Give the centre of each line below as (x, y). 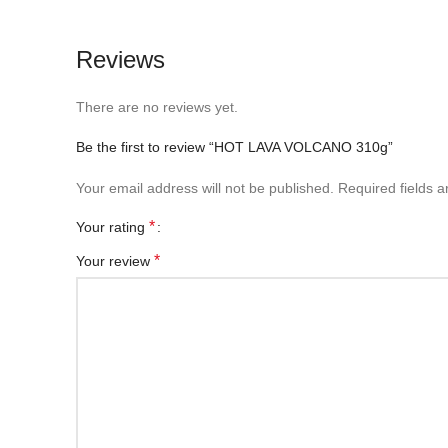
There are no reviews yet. (157, 107)
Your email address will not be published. (205, 188)
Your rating (112, 227)
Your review (115, 261)
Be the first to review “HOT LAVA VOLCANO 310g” (234, 147)
